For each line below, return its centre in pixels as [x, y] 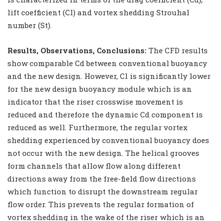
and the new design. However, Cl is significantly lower [109, 76]
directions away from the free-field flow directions [102, 178]
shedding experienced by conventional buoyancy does [108, 140]
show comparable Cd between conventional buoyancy [107, 63]
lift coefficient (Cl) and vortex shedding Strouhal [98, 12]
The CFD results [177, 50]
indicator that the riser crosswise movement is [95, 101]
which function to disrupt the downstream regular [103, 191]
